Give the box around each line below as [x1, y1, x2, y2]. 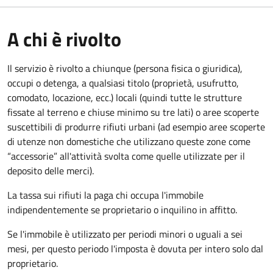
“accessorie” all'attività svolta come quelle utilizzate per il [7, 148, 245, 163]
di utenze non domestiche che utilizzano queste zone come [7, 133, 250, 149]
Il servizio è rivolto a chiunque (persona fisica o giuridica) [7, 60, 240, 76]
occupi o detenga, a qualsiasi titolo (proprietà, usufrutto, [7, 75, 239, 90]
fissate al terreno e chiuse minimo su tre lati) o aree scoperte [7, 104, 259, 119]
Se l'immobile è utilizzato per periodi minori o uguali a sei [7, 226, 243, 241]
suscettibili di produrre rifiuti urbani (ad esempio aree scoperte [7, 119, 265, 134]
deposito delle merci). [7, 163, 94, 178]
